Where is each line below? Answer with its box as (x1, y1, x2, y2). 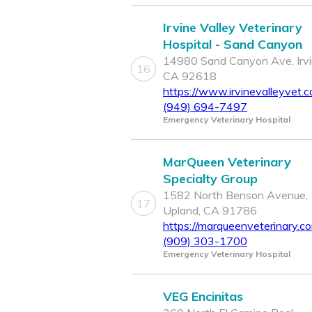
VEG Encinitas (163, 288, 243, 305)
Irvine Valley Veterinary (163, 19, 302, 36)
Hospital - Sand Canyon (163, 36, 302, 53)
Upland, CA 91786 (163, 203, 257, 218)
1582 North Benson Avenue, (163, 188, 308, 203)
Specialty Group (163, 171, 258, 187)
